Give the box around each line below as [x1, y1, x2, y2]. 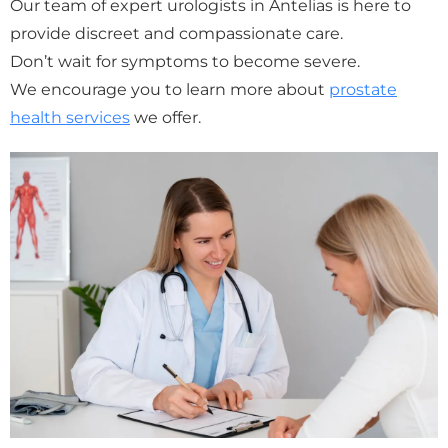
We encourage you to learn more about [10, 80, 329, 100]
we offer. [130, 108, 201, 128]
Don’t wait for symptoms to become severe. [10, 52, 360, 72]
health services [10, 108, 130, 128]
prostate [329, 80, 397, 100]
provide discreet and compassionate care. [10, 24, 343, 44]
